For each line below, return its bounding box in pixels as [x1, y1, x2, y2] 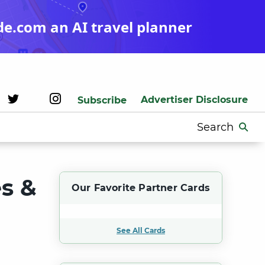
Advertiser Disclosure [141, 94, 248, 105]
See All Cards [117, 226, 165, 235]
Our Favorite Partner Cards [71, 182, 211, 193]
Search [191, 118, 228, 131]
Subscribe [77, 95, 127, 106]
